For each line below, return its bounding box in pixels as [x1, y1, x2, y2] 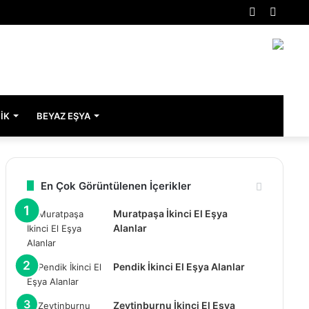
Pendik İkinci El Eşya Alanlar [112, 260, 245, 272]
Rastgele [256, 5, 301, 19]
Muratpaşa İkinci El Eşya [112, 207, 228, 219]
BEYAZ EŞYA [37, 110, 90, 121]
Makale [256, 29, 293, 43]
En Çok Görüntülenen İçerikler [40, 179, 191, 192]
